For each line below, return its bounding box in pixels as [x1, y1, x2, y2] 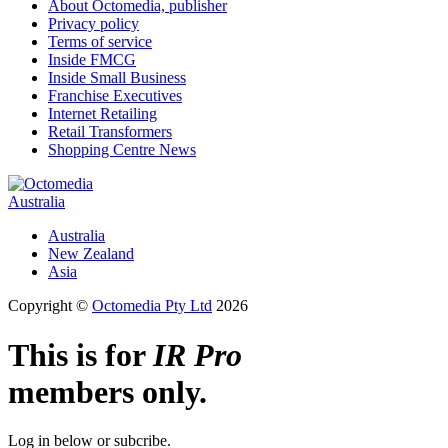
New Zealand [48, 245, 134, 263]
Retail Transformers [48, 123, 172, 141]
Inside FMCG [48, 51, 136, 69]
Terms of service [48, 33, 152, 51]
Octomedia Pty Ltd [92, 297, 212, 315]
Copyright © [8, 297, 92, 315]
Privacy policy [48, 15, 139, 33]
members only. [8, 373, 207, 410]
